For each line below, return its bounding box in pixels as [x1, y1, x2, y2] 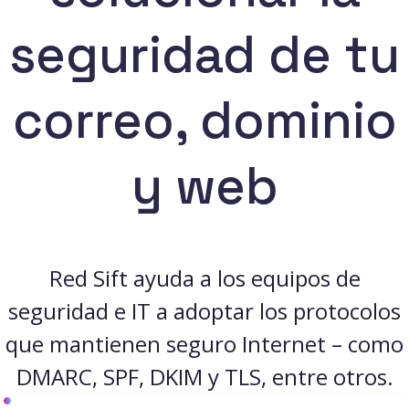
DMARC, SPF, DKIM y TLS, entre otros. [16, 361, 393, 392]
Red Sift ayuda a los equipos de [48, 262, 361, 293]
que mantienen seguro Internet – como [5, 328, 404, 359]
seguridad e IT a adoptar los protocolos [8, 295, 401, 326]
